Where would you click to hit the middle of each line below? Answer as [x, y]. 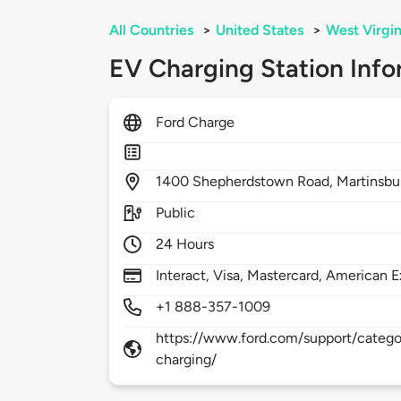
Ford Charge [196, 123]
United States [260, 30]
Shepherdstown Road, [265, 182]
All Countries [151, 30]
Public [176, 213]
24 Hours [185, 244]
